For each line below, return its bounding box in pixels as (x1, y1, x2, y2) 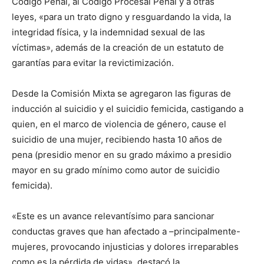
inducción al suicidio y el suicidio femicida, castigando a (12, 103, 243, 114)
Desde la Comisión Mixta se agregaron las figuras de (12, 87, 231, 99)
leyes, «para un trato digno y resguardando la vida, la (12, 11, 231, 22)
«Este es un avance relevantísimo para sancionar (12, 210, 214, 222)
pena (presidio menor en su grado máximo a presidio (12, 148, 232, 160)
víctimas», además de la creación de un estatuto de (12, 41, 224, 53)
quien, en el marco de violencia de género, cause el (12, 118, 226, 130)
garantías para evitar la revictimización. (12, 57, 174, 68)
